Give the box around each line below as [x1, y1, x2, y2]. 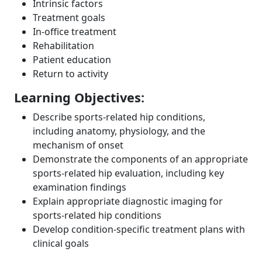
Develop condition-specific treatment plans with [33, 222, 245, 236]
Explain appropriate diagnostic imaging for [33, 194, 223, 208]
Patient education [33, 53, 111, 66]
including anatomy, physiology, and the [33, 124, 205, 137]
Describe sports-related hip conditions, [33, 110, 205, 123]
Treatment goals [33, 11, 105, 24]
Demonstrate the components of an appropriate [33, 152, 248, 166]
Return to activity [33, 67, 108, 80]
